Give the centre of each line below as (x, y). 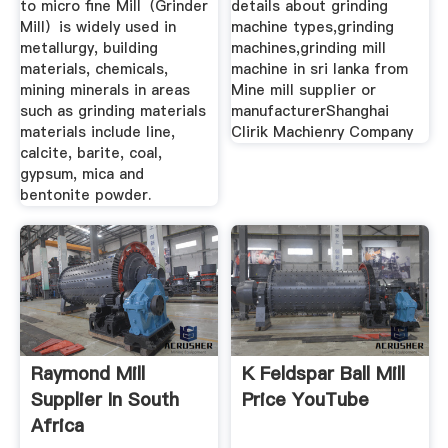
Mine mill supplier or (304, 89)
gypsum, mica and (81, 173)
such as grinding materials (112, 110)
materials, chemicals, (93, 68)
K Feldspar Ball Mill (324, 374)
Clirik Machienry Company (322, 131)
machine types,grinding (313, 26)
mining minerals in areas (104, 89)
